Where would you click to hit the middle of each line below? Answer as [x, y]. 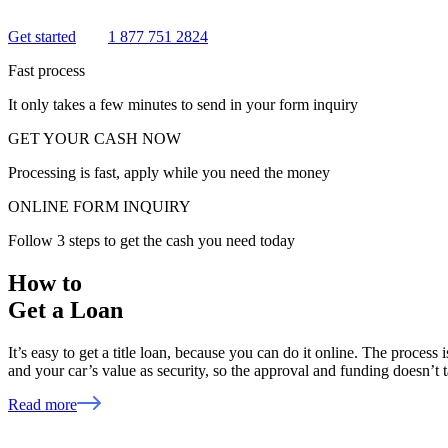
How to [45, 283]
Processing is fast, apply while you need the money [169, 173]
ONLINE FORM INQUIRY [99, 207]
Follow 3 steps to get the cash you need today [151, 241]
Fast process [46, 71]
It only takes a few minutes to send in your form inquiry [183, 105]
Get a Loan [65, 310]
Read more [42, 404]
